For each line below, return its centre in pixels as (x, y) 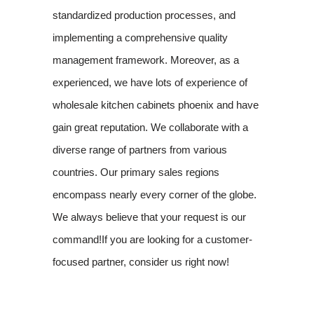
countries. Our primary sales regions (136, 172)
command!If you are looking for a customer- (152, 240)
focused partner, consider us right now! (141, 262)
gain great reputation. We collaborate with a (150, 128)
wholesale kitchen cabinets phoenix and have (155, 105)
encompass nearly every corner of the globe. (154, 195)
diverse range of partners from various (139, 150)
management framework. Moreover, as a (145, 60)
